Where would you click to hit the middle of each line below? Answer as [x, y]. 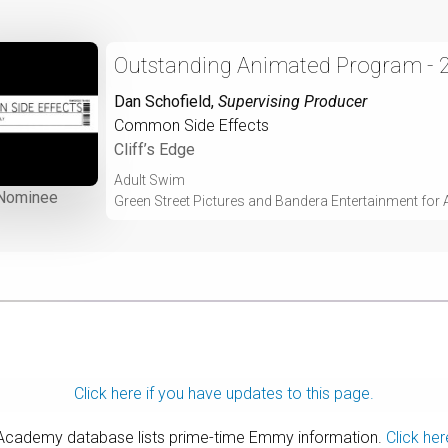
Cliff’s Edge [154, 149]
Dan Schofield [162, 101]
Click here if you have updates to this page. [224, 393]
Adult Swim [149, 179]
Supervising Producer [292, 101]
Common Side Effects [191, 125]
